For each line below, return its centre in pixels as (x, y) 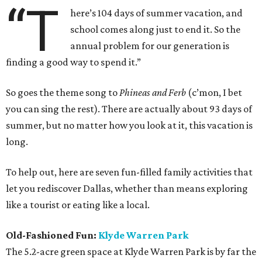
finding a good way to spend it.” (73, 62)
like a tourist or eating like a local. (78, 205)
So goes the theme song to (63, 92)
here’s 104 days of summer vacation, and (157, 13)
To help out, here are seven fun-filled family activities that (129, 172)
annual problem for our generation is (150, 46)
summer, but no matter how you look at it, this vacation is (129, 125)
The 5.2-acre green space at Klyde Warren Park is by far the (131, 251)
